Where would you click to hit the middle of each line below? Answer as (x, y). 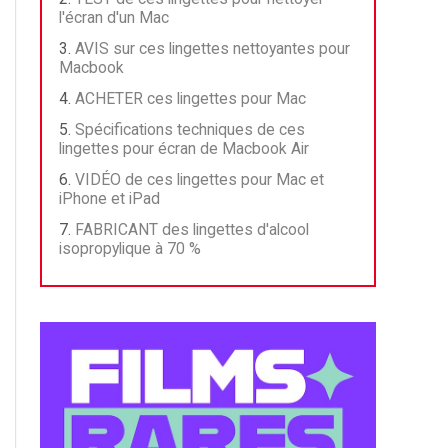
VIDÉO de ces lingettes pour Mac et (199, 179)
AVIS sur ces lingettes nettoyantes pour (212, 48)
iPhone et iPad (109, 198)
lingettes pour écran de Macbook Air (184, 148)
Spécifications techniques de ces (190, 129)
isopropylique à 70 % (130, 248)
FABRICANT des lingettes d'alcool (192, 229)
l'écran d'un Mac (114, 17)
